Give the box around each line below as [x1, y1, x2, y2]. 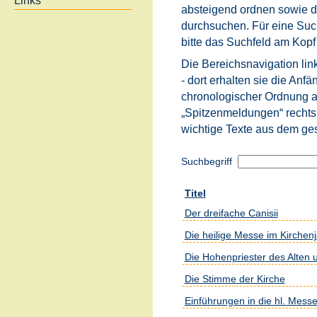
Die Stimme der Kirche [184, 273, 285, 285]
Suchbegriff [180, 156, 235, 168]
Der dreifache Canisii [184, 207, 278, 219]
